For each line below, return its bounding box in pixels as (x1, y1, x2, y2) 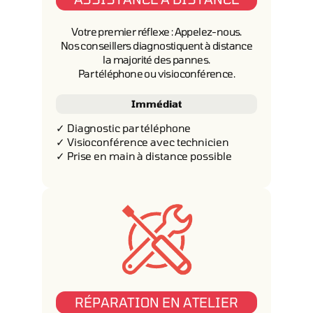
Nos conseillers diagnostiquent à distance (60, 39, 253, 52)
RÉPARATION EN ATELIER (75, 294, 238, 310)
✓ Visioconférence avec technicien (56, 136, 229, 148)
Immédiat (131, 98, 182, 110)
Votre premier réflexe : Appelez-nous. (71, 25, 242, 38)
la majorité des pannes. (103, 53, 210, 66)
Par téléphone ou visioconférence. (78, 67, 235, 80)
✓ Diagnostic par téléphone (56, 122, 191, 134)
